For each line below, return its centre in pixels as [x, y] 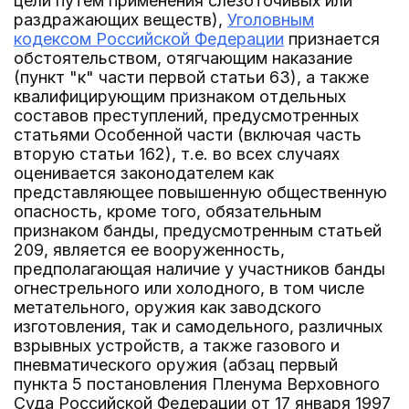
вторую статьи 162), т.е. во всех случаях [177, 154]
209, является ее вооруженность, [149, 250]
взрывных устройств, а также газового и [177, 346]
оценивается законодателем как [144, 173]
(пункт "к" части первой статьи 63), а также [191, 77]
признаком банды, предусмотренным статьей [198, 231]
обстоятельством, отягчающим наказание [183, 58]
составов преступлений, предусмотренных [186, 115]
